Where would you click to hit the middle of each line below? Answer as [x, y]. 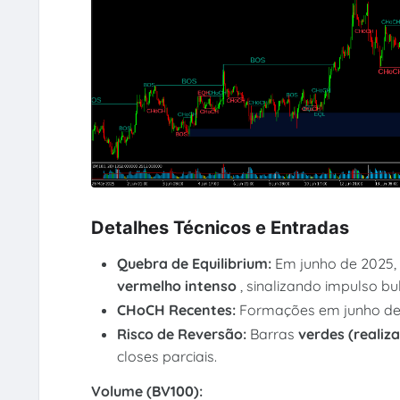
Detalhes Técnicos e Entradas [220, 228]
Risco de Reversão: [184, 333]
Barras [275, 333]
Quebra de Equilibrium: [196, 263]
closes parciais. [167, 356]
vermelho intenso [179, 285]
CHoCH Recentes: [179, 309]
